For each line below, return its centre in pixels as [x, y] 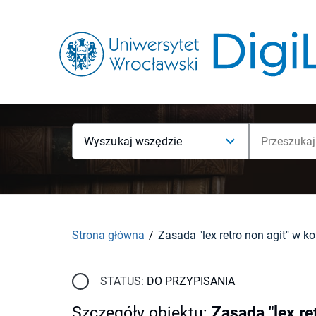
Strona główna [108, 235]
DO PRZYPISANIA [191, 281]
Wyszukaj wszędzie [133, 141]
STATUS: [122, 281]
